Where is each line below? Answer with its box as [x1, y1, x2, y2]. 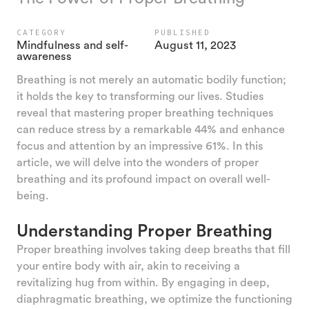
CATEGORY [17, 27, 66, 37]
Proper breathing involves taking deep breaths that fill [17, 241, 290, 256]
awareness [17, 48, 72, 63]
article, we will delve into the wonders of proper [17, 154, 259, 169]
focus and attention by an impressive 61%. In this [17, 138, 263, 152]
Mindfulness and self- [17, 37, 128, 52]
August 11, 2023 [154, 37, 236, 52]
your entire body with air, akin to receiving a [17, 258, 240, 272]
